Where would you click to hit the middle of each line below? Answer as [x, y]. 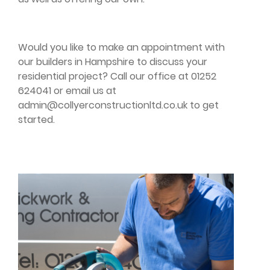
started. [36, 119]
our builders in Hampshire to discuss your [113, 61]
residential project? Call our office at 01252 [117, 76]
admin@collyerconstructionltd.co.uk [103, 105]
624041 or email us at [67, 90]
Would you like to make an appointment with [121, 47]
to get [203, 105]
